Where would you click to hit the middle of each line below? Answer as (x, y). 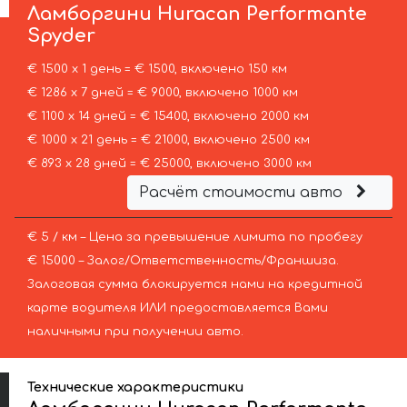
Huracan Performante (260, 15)
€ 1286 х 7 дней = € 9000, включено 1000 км (162, 93)
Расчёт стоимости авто (243, 193)
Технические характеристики (136, 387)
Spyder (62, 36)
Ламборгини (90, 15)
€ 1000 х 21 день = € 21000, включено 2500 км (168, 140)
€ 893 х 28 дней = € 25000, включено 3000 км (169, 164)
